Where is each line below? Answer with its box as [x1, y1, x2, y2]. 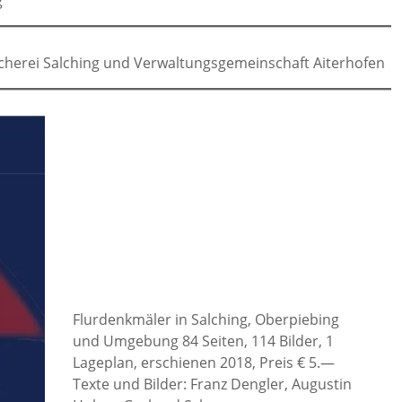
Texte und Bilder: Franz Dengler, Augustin [72, 374, 352, 395]
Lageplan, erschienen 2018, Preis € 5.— [72, 353, 335, 373]
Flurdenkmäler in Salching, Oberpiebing [72, 310, 339, 330]
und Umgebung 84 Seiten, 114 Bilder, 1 [72, 331, 334, 352]
